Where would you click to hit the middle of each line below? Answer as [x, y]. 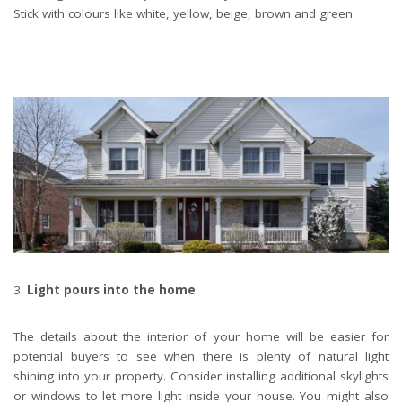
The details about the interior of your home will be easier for [201, 337]
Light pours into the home [111, 290]
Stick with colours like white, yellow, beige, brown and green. [184, 13]
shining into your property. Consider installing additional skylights [201, 376]
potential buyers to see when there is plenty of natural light [201, 357]
